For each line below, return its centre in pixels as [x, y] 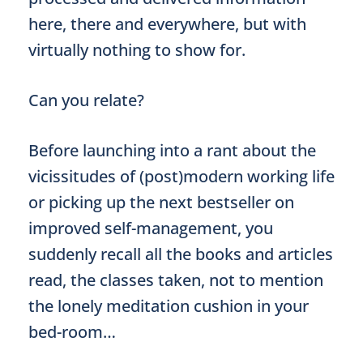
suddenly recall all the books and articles [181, 254]
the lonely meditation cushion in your [169, 306]
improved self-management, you [151, 228]
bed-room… [72, 332]
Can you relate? [86, 100]
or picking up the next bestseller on [161, 202]
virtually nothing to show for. [137, 50]
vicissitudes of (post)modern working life [181, 176]
